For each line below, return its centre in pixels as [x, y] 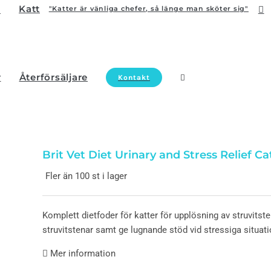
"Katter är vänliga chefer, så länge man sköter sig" [149, 9]
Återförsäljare [53, 77]
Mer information [82, 253]
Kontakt [134, 77]
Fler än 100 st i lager [86, 176]
